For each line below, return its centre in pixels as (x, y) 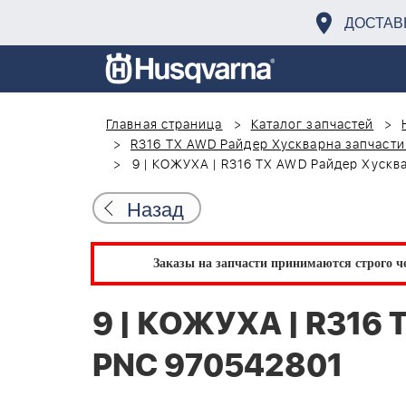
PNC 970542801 (217, 366)
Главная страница (164, 125)
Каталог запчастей (312, 125)
